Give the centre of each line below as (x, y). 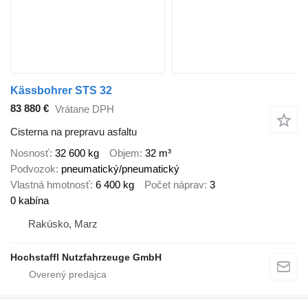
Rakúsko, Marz (63, 224)
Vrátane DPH (85, 109)
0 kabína (30, 201)
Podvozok (33, 169)
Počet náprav (174, 185)
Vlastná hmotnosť (50, 185)
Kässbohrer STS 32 (61, 90)
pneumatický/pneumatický (120, 169)
